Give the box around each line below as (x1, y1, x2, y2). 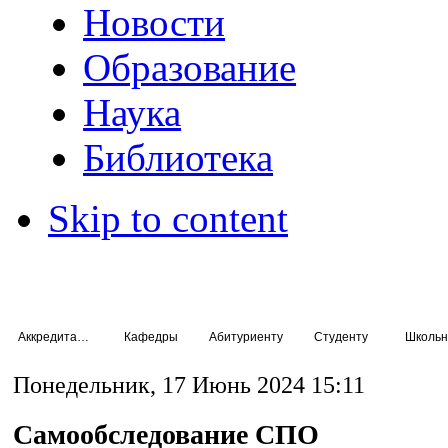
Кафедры (123, 329, 178, 344)
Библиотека (83, 136, 274, 179)
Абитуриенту (208, 329, 283, 344)
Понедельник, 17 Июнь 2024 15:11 (13, 372, 365, 398)
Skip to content (48, 197, 288, 240)
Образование (83, 46, 297, 89)
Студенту (313, 329, 368, 344)
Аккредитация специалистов (77, 329, 89, 344)
